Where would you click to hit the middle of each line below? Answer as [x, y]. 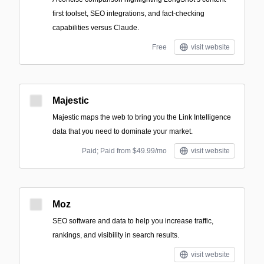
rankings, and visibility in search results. [116, 235]
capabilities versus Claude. [96, 28]
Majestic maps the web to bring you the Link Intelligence [142, 117]
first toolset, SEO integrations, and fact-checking [128, 14]
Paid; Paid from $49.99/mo [124, 151]
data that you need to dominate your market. [123, 131]
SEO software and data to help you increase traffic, [133, 221]
